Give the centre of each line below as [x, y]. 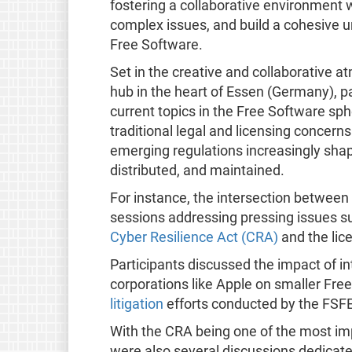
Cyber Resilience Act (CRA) [194, 237]
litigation [136, 304]
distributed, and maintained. [197, 170]
